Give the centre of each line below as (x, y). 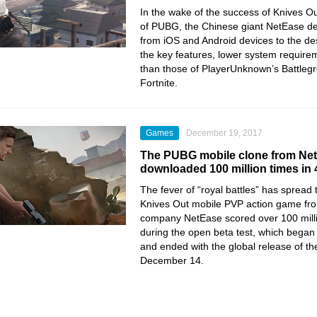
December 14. (172, 260)
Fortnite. (159, 83)
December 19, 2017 (224, 133)
